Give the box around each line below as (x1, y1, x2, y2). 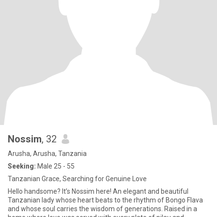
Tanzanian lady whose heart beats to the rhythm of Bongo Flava (8, 196, 203, 204)
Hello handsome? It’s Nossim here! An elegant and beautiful (8, 187, 188, 195)
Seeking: (8, 162, 36, 170)
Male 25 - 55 (36, 162, 75, 170)
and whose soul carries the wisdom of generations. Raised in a (8, 205, 197, 213)
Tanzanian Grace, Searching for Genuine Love (8, 175, 147, 183)
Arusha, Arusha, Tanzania (8, 150, 87, 157)
